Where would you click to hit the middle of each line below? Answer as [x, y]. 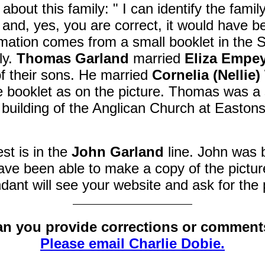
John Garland [118, 152]
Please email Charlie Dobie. [132, 244]
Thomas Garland [73, 59]
